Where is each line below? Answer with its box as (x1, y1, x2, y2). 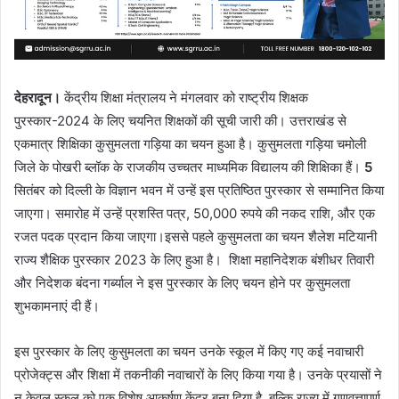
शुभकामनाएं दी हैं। (14, 297, 100, 314)
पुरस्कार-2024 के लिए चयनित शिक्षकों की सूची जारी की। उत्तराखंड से (14, 111, 346, 129)
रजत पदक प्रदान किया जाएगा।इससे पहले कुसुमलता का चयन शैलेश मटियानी (14, 227, 377, 245)
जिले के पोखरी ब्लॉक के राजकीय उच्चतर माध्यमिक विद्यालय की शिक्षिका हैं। (14, 158, 364, 175)
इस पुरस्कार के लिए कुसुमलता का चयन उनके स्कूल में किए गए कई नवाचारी (14, 342, 363, 360)
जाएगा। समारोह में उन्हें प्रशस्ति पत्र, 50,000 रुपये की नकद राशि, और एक (14, 204, 375, 222)
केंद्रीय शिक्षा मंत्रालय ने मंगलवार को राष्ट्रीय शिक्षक (61, 88, 308, 106)
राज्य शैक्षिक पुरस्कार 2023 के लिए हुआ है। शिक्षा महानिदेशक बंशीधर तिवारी (14, 250, 374, 268)
